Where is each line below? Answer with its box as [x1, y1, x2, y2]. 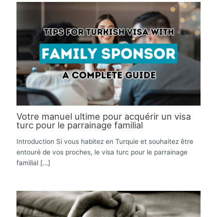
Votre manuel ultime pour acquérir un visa [16, 111, 191, 122]
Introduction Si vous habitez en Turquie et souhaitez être [16, 138, 194, 146]
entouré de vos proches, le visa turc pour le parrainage [16, 148, 188, 156]
